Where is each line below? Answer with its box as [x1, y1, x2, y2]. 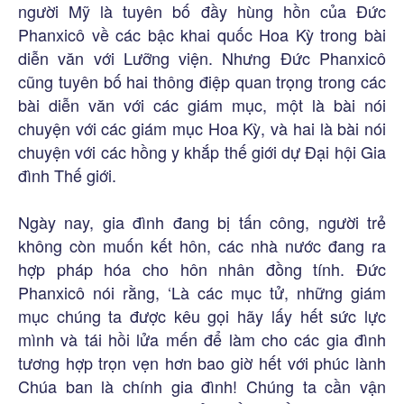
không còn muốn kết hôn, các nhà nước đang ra [18, 234, 386, 258]
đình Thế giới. [18, 163, 116, 188]
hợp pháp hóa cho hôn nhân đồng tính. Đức [18, 257, 386, 281]
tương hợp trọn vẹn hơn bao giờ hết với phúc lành [18, 351, 386, 375]
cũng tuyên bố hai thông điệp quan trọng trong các [18, 69, 386, 94]
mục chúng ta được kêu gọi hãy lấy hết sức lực [18, 304, 386, 328]
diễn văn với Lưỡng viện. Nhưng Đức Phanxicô [18, 46, 386, 70]
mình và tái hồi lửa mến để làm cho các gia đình [18, 327, 386, 352]
